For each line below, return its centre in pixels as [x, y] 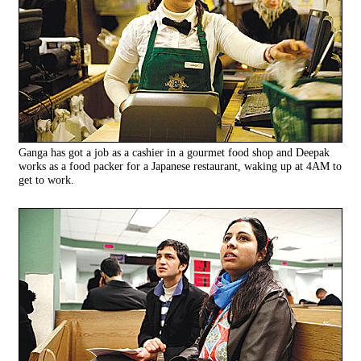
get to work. [46, 180]
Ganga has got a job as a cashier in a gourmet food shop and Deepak [174, 153]
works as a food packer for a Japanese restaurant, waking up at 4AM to [180, 166]
